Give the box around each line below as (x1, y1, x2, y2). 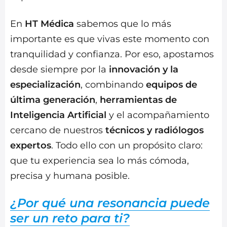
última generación (10, 94, 95, 106)
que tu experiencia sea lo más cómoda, (10, 155, 189, 167)
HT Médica (25, 18, 74, 30)
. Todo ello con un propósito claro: (51, 140, 203, 152)
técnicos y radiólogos (105, 125, 204, 136)
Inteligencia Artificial (10, 109, 106, 121)
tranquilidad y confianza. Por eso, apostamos (10, 49, 214, 60)
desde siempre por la (10, 64, 109, 75)
